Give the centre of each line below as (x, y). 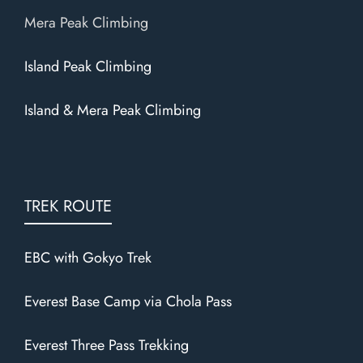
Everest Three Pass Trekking (107, 345)
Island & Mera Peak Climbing (113, 110)
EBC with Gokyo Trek (88, 257)
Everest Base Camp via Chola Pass (128, 301)
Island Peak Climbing (88, 66)
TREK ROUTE (68, 206)
